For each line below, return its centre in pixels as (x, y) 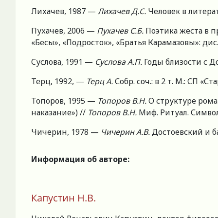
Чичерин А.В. (126, 132)
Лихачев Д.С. (123, 11)
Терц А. (100, 82)
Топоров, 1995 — (64, 101)
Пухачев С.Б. (121, 31)
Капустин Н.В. (64, 198)
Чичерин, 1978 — (66, 132)
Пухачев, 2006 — (64, 31)
